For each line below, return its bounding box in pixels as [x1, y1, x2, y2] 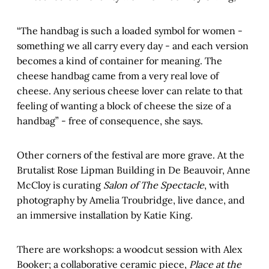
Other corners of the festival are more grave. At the [17, 149, 244, 162]
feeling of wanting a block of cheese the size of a [17, 100, 231, 112]
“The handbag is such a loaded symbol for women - [17, 25, 243, 37]
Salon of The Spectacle [103, 179, 204, 192]
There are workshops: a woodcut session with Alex [17, 243, 242, 256]
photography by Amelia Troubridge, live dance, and [17, 194, 245, 207]
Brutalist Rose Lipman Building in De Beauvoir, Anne [17, 164, 250, 177]
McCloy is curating [17, 179, 103, 192]
